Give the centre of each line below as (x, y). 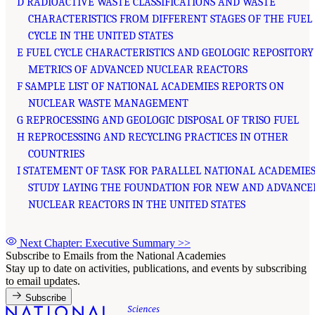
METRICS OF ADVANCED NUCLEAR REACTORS (138, 70)
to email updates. (43, 281)
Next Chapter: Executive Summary (99, 243)
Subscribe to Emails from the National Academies (116, 256)
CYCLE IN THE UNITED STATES (101, 36)
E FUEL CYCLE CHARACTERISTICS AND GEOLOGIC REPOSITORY (165, 53)
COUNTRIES (56, 154)
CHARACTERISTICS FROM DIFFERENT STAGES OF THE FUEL (170, 19)
